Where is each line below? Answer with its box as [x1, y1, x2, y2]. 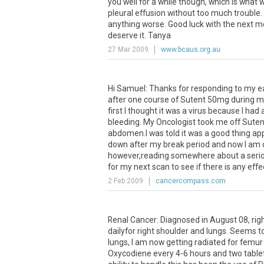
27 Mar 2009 [108, 45, 148, 54]
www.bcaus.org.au [161, 45, 220, 54]
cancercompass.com [156, 177, 226, 185]
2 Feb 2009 [108, 177, 143, 185]
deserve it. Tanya [108, 31, 171, 40]
